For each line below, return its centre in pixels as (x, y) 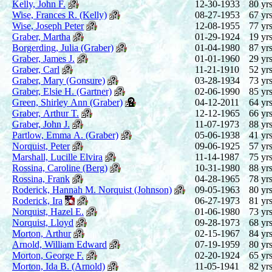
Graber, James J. (43, 58)
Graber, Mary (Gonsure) (59, 80)
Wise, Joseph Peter (48, 25)
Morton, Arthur (42, 233)
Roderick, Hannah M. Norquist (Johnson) (92, 189)
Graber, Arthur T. (46, 113)
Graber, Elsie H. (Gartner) (62, 91)
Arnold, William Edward (59, 244)
